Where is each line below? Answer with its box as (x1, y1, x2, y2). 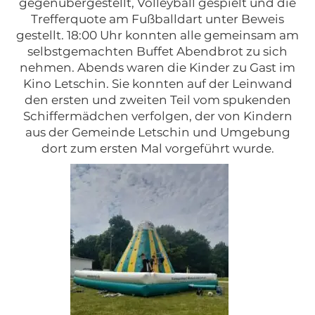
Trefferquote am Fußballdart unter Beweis (31, 12, 284, 26)
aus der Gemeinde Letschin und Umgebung (25, 125, 290, 139)
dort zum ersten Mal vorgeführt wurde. (41, 141, 274, 155)
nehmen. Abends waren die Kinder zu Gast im (20, 60, 295, 75)
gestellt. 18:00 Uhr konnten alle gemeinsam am (16, 28, 299, 42)
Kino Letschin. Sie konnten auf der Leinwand (22, 77, 292, 91)
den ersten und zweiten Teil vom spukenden (24, 93, 291, 107)
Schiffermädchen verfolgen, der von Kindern (22, 109, 292, 123)
